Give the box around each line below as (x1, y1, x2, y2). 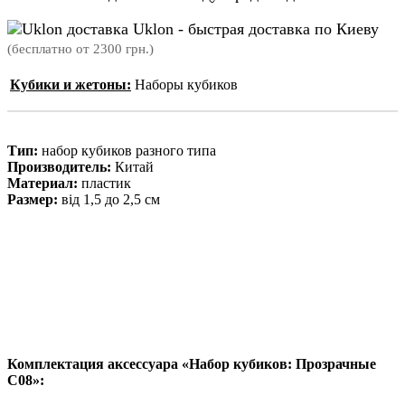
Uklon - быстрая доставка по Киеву (128, 20, 379, 39)
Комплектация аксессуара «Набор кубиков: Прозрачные (7, 355, 376, 372)
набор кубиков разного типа (38, 142, 216, 158)
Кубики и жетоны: (10, 76, 131, 92)
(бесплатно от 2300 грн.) (7, 42, 154, 57)
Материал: (7, 174, 78, 191)
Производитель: (7, 158, 111, 174)
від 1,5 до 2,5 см (58, 191, 160, 207)
